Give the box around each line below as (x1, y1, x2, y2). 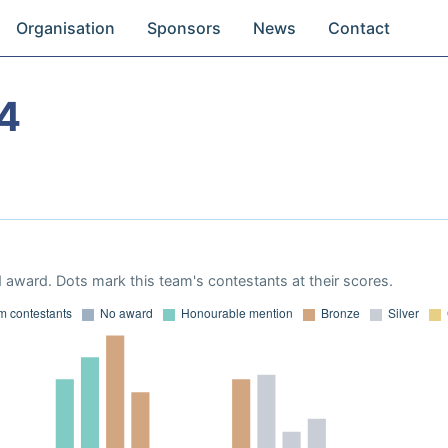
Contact (328, 18, 391, 38)
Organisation (16, 18, 116, 38)
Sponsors (147, 18, 222, 38)
